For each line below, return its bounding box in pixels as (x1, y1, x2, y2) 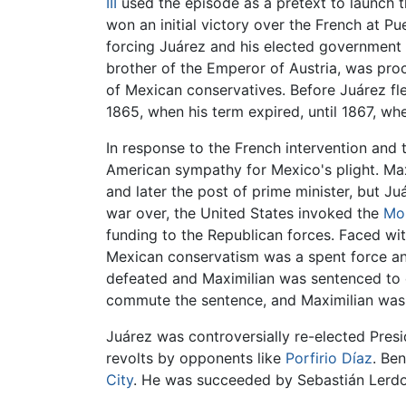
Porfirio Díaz (285, 349, 372, 368)
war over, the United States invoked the (106, 204, 383, 223)
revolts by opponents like (106, 349, 285, 368)
